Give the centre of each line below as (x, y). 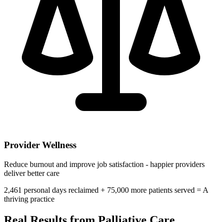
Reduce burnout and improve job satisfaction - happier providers (104, 165)
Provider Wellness (40, 145)
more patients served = (166, 190)
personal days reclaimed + (64, 190)
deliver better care (32, 173)
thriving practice (29, 199)
